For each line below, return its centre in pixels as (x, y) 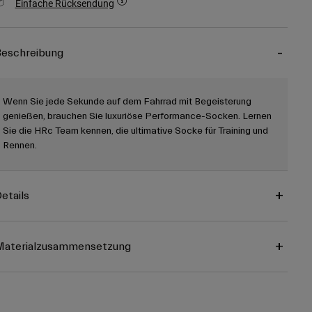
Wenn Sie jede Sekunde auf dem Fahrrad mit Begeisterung (127, 102)
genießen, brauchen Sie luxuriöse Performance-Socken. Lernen (137, 117)
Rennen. (19, 146)
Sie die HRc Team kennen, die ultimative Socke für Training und (135, 131)
